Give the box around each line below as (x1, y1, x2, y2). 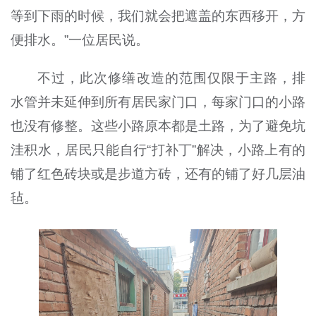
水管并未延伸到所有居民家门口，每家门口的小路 (10, 94, 306, 109)
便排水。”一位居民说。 (10, 32, 149, 47)
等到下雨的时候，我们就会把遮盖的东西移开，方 (10, 8, 306, 23)
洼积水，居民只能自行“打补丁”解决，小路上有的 (10, 142, 306, 157)
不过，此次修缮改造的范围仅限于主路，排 (37, 70, 306, 85)
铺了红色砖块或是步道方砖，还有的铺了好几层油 (10, 166, 306, 181)
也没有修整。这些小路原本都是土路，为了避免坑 (10, 118, 306, 133)
